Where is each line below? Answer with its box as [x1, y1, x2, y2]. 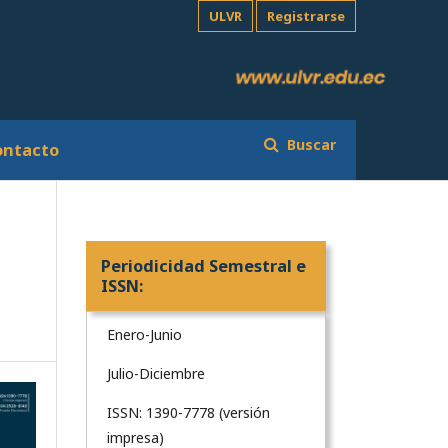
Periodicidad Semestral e [101, 254, 306, 277]
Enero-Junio [107, 324, 182, 344]
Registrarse [267, 7, 345, 25]
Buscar [283, 134, 336, 154]
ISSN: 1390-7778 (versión [107, 402, 270, 422]
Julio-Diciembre [107, 363, 205, 383]
